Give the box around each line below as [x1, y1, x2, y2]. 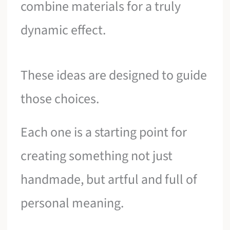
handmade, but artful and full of [21, 170, 198, 189]
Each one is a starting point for [21, 123, 187, 142]
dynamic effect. [21, 21, 106, 40]
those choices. [21, 89, 100, 108]
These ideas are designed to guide [21, 65, 207, 85]
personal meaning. [21, 194, 124, 213]
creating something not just [21, 146, 173, 166]
